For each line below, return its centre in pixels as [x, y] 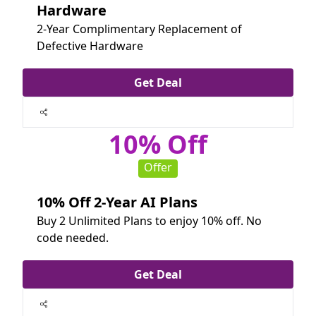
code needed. [73, 238]
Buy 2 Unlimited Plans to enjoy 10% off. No [149, 221]
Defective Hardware [90, 46]
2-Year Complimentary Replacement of [139, 29]
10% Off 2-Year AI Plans [117, 202]
